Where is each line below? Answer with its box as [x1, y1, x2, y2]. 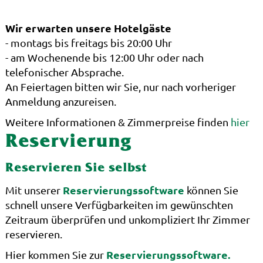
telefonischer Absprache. [5, 65, 124, 78]
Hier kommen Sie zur [5, 248, 106, 261]
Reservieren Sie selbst [5, 162, 147, 174]
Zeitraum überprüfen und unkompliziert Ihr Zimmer [5, 213, 250, 225]
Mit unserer [5, 183, 63, 196]
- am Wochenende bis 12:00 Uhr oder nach [5, 50, 204, 63]
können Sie [184, 183, 238, 196]
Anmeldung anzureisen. [5, 95, 116, 107]
